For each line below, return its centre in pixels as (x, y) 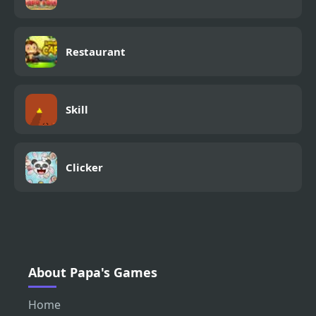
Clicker (84, 168)
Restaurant (96, 52)
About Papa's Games (93, 273)
